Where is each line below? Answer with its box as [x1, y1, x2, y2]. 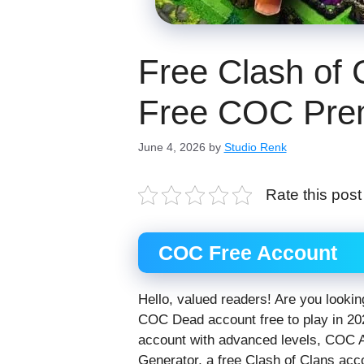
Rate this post [265, 186, 362, 204]
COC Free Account [158, 241, 337, 265]
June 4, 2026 [137, 141, 206, 154]
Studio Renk [223, 141, 287, 154]
